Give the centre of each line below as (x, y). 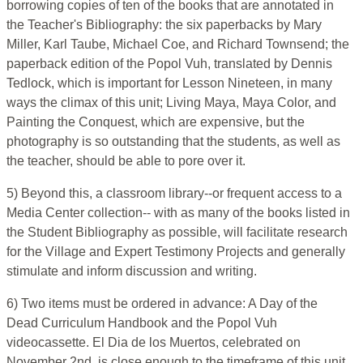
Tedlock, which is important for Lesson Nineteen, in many (169, 83)
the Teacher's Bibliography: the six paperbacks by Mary (164, 25)
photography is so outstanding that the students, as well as (173, 142)
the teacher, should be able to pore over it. (126, 161)
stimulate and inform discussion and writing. (132, 271)
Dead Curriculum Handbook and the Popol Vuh (142, 323)
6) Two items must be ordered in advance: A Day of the (162, 304)
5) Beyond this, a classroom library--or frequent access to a (174, 194)
